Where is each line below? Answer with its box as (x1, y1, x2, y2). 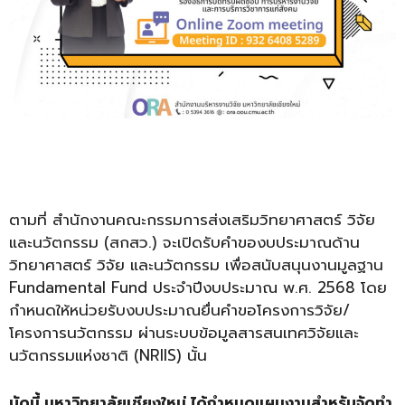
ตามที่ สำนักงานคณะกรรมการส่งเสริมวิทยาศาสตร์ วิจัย (9, 207, 375, 231)
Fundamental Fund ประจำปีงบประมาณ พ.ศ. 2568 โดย (9, 275, 387, 299)
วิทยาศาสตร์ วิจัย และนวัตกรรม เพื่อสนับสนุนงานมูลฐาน (9, 252, 383, 277)
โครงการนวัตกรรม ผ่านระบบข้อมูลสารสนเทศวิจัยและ (9, 320, 359, 344)
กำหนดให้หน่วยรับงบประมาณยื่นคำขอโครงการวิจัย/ (9, 297, 350, 322)
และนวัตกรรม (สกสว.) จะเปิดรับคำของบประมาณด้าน (9, 230, 360, 254)
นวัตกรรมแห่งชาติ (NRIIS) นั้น (9, 343, 207, 367)
